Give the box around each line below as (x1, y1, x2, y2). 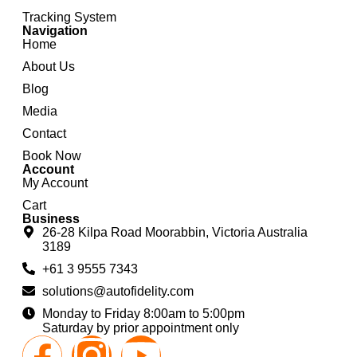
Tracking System (22, 10, 116, 24)
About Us (22, 59, 75, 73)
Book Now (22, 148, 81, 163)
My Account (22, 175, 88, 190)
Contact (22, 126, 66, 140)
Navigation (22, 23, 88, 37)
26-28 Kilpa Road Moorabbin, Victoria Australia (42, 225, 308, 239)
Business (22, 211, 80, 226)
